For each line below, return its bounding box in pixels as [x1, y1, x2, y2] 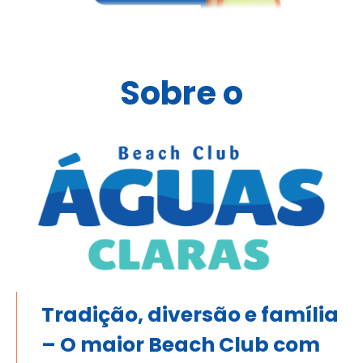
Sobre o [120, 70, 243, 117]
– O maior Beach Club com [41, 331, 320, 360]
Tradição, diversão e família [41, 301, 339, 330]
